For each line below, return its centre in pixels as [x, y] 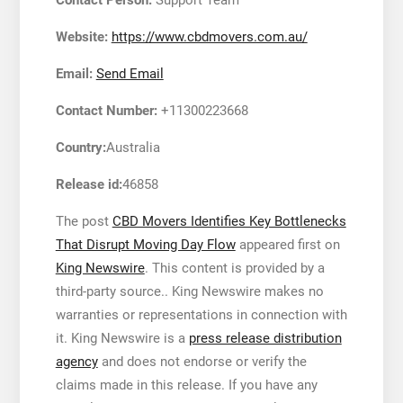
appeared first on [287, 244]
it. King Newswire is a [122, 338]
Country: [81, 147]
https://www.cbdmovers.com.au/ [209, 36]
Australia [133, 147]
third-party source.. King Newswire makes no [189, 291]
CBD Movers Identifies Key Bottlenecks [229, 221]
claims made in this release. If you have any [186, 385]
